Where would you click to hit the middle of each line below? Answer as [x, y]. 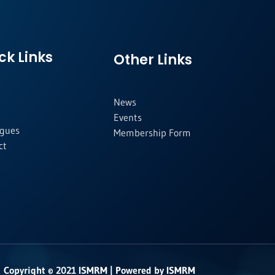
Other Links [153, 60]
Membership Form [152, 133]
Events [127, 118]
